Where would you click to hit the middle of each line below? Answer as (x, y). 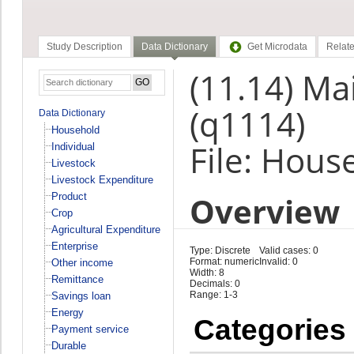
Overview (264, 211)
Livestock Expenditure (102, 179)
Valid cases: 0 (288, 250)
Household (75, 130)
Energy (67, 312)
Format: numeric (224, 261)
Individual (73, 146)
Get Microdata (277, 47)
